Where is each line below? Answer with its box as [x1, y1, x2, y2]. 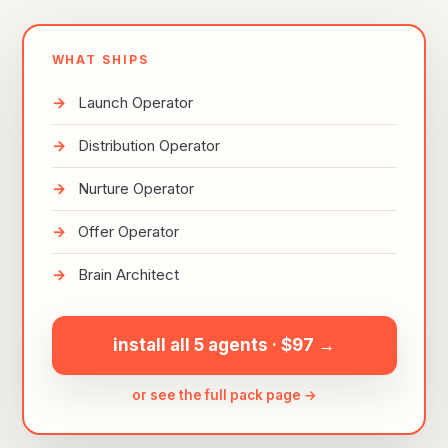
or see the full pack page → [131, 386, 317, 403]
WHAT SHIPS [51, 51, 149, 67]
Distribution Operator [77, 135, 220, 155]
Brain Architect [77, 264, 179, 284]
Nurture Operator [77, 178, 194, 198]
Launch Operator [77, 92, 193, 112]
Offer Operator [77, 221, 179, 241]
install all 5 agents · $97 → [113, 334, 335, 355]
